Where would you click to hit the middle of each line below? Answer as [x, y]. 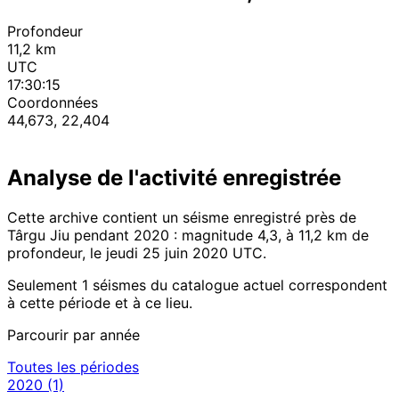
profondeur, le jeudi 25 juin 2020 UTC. [137, 253]
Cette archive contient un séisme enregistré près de [182, 218]
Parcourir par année [73, 335]
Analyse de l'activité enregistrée [174, 178]
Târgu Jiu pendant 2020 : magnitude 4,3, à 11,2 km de [188, 236]
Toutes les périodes [73, 367]
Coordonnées [53, 103]
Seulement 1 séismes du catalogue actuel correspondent [197, 285]
